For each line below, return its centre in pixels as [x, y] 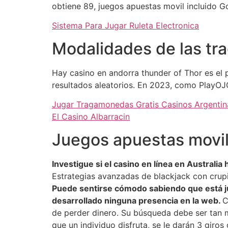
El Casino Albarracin [91, 117]
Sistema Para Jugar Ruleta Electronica [125, 26]
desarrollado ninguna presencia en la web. [137, 200]
